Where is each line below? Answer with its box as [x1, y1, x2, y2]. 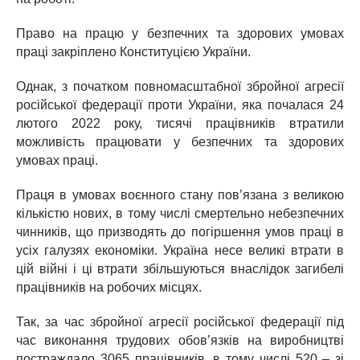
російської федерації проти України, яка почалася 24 [16, 98, 344, 112]
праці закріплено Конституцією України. [16, 45, 251, 59]
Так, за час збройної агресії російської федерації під [16, 315, 344, 329]
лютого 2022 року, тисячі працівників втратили [16, 117, 344, 131]
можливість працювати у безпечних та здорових [16, 135, 344, 149]
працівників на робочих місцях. [16, 280, 202, 295]
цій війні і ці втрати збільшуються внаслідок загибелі [16, 262, 344, 276]
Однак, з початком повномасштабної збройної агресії [16, 80, 344, 94]
